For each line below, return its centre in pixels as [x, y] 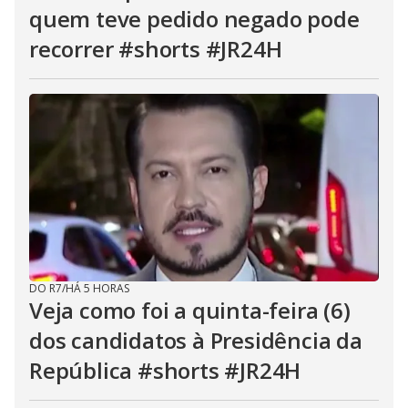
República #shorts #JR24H [165, 370]
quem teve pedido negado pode [194, 19]
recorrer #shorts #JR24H [156, 49]
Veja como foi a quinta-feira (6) [190, 310]
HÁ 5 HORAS [97, 288]
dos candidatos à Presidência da [196, 340]
